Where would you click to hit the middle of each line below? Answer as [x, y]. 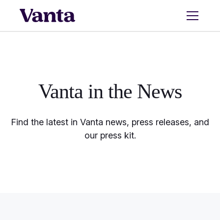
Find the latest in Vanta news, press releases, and [110, 122]
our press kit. [110, 135]
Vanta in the [88, 91]
